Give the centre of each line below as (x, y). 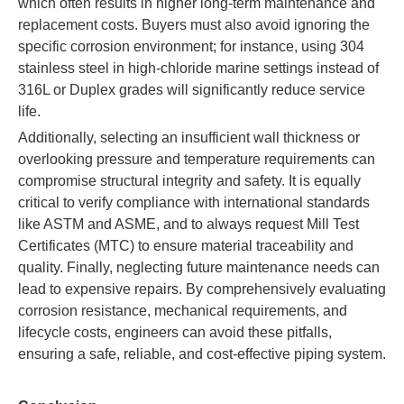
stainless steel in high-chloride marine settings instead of (198, 68)
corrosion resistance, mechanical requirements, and (183, 311)
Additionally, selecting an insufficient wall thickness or (189, 138)
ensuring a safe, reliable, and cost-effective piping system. (202, 354)
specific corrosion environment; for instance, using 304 (191, 46)
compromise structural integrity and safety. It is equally (189, 181)
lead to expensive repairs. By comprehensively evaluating (202, 289)
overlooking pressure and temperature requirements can (197, 159)
